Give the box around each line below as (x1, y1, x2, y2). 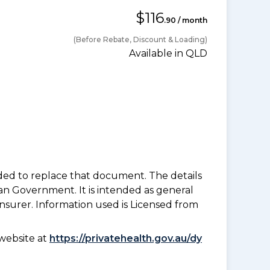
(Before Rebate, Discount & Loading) (74, 34, 207, 44)
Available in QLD (129, 47, 207, 59)
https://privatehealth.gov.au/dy (49, 232, 202, 244)
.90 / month (164, 15, 207, 25)
